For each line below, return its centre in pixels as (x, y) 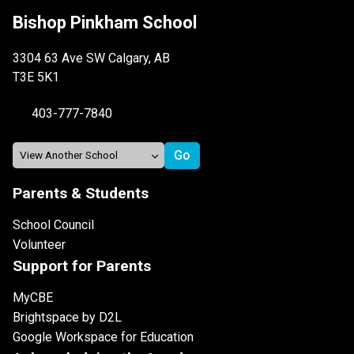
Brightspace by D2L (67, 317)
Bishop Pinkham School (105, 22)
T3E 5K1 (36, 77)
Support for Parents (82, 265)
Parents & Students (81, 193)
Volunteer (39, 244)
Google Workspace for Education (103, 337)
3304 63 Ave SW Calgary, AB (91, 58)
